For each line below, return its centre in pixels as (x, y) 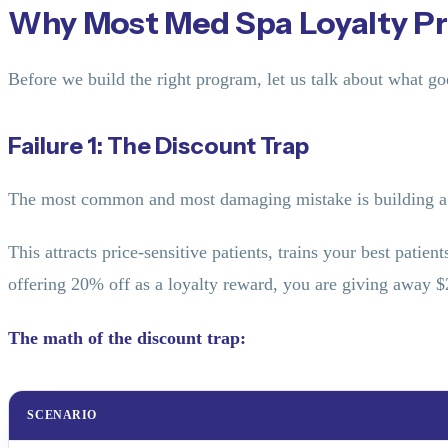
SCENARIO (62, 415)
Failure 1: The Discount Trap (158, 146)
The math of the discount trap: (127, 338)
